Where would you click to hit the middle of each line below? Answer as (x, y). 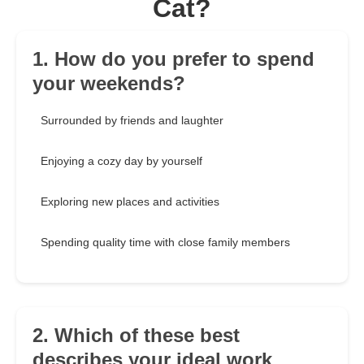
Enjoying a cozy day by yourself (121, 161)
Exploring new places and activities (130, 202)
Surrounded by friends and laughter (132, 121)
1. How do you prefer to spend (173, 59)
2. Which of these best (136, 336)
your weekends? (109, 84)
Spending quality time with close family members (165, 243)
